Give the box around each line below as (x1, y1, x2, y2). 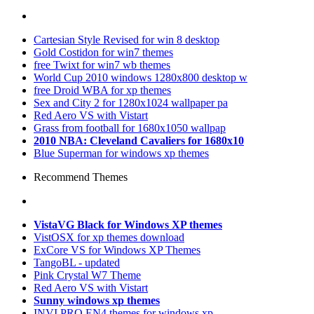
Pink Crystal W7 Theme (34, 269, 141, 281)
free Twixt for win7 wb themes (34, 59, 170, 71)
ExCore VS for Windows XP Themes (34, 244, 200, 256)
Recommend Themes (34, 171, 128, 183)
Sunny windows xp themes (34, 294, 160, 306)
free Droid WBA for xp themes (34, 84, 171, 96)
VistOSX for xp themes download (34, 231, 184, 243)
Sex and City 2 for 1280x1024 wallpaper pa (34, 97, 228, 109)
